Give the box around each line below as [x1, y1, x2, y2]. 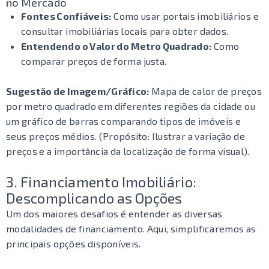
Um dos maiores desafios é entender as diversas [6, 208, 223, 219]
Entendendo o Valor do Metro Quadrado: [21, 40, 212, 52]
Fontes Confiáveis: [21, 10, 112, 22]
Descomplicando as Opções [6, 189, 183, 207]
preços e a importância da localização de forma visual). [6, 145, 250, 157]
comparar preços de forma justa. [21, 55, 167, 67]
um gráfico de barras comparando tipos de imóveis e [6, 115, 241, 127]
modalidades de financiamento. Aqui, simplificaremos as [6, 223, 256, 234]
